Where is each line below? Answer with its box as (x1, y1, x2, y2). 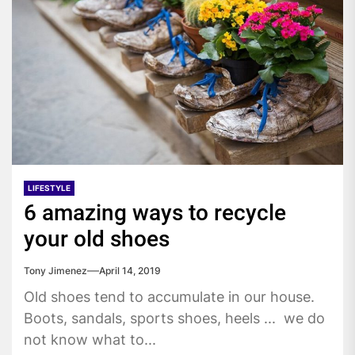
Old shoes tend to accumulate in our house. (24, 288, 315, 306)
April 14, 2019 (99, 265, 161, 277)
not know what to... (24, 331, 156, 349)
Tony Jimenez (24, 265, 87, 277)
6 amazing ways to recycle (24, 200, 286, 227)
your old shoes (24, 226, 170, 253)
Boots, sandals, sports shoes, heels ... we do (24, 310, 325, 327)
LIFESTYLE (28, 183, 71, 193)
